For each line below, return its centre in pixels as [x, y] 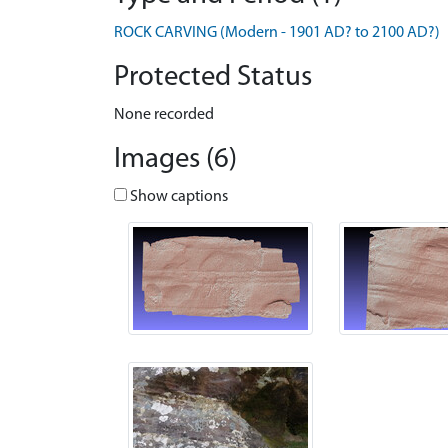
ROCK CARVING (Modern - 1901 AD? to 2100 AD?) [277, 33]
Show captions [177, 197]
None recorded [164, 115]
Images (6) [175, 159]
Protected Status [213, 77]
